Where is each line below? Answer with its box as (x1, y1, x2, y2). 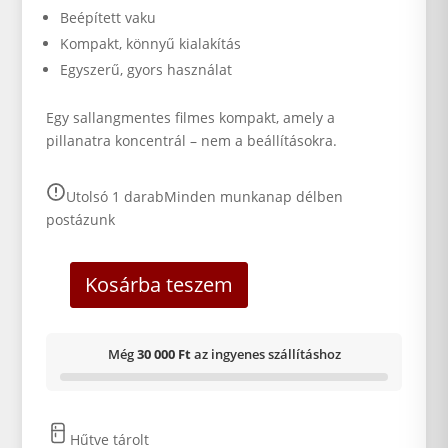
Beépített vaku (60, 8, 157, 27)
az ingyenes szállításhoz (193, 345, 341, 363)
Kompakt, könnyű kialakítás (60, 34, 242, 53)
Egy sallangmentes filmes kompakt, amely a (46, 108, 336, 127)
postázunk (46, 210, 116, 229)
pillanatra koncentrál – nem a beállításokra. (46, 131, 338, 150)
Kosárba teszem (85, 271, 234, 298)
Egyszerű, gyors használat (60, 60, 233, 79)
